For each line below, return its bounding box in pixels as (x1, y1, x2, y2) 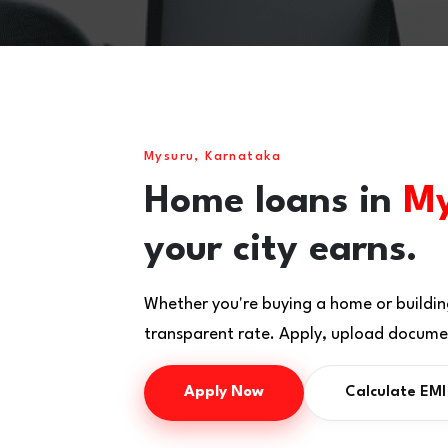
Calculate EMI (345, 385, 446, 400)
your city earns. (144, 232, 418, 269)
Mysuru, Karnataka (144, 150, 282, 163)
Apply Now (184, 385, 264, 400)
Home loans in (144, 184, 403, 221)
